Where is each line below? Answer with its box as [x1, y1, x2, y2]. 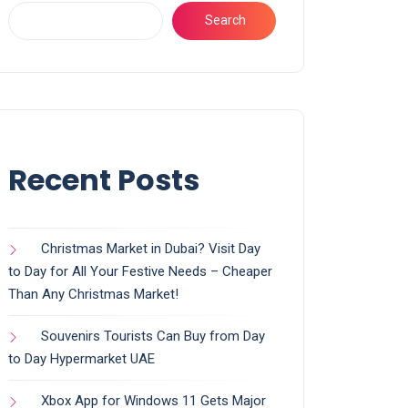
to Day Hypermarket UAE [8, 350, 155, 367]
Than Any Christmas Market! [8, 285, 178, 302]
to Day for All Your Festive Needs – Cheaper [8, 262, 272, 280]
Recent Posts [8, 158, 199, 200]
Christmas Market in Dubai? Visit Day [41, 240, 260, 257]
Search [205, 13, 246, 28]
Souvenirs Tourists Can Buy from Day [41, 327, 265, 344]
